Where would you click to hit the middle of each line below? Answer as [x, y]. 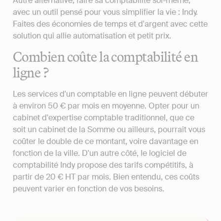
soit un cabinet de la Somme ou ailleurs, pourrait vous [109, 130]
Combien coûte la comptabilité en [106, 57]
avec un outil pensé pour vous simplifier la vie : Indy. [105, 12]
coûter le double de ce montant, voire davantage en [106, 142]
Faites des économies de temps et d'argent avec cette [110, 24]
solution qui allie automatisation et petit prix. [92, 36]
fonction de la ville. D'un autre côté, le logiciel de [100, 153]
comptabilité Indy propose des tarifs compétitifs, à [103, 165]
